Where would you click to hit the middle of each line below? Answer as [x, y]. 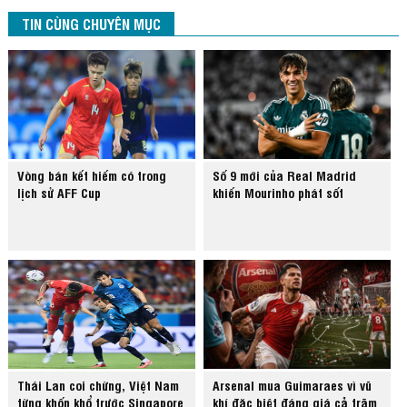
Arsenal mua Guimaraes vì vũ [293, 385]
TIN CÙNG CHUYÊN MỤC [91, 24]
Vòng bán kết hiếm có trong [92, 175]
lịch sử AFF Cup [60, 193]
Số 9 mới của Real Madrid [285, 175]
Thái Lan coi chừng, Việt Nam [99, 385]
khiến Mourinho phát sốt [278, 193]
